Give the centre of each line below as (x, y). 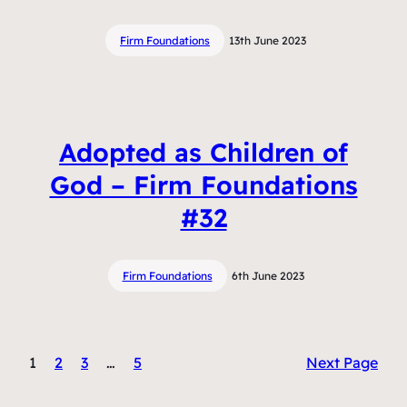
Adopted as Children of (203, 152)
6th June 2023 (268, 276)
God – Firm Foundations (203, 184)
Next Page (342, 363)
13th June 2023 (268, 40)
